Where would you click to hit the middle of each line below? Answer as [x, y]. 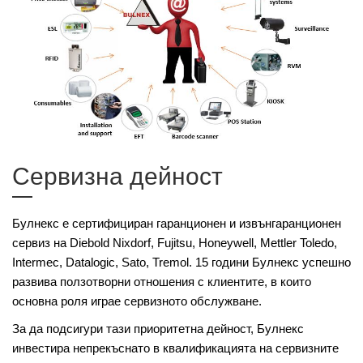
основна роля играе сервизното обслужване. [137, 301]
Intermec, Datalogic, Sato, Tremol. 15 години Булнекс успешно [181, 262]
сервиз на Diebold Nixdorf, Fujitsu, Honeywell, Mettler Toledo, [175, 242]
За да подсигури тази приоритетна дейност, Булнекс [158, 328]
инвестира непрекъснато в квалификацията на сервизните [175, 348]
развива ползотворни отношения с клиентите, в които [162, 281]
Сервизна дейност [117, 176]
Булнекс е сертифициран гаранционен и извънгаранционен [177, 223]
